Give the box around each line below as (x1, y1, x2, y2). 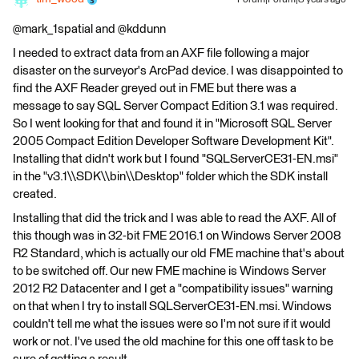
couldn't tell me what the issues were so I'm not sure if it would (13, 318, 331, 330)
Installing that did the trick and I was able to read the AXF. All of (13, 212, 336, 224)
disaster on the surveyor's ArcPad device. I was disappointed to (13, 65, 343, 77)
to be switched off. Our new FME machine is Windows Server (13, 265, 326, 277)
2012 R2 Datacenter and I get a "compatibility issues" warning (13, 283, 333, 295)
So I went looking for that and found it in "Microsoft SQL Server (13, 118, 332, 130)
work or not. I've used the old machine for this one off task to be (13, 336, 333, 348)
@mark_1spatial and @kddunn (13, 23, 166, 35)
